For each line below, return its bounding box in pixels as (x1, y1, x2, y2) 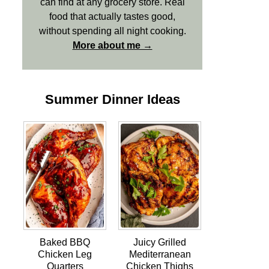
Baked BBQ (40, 237, 90, 248)
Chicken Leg (38, 249, 92, 260)
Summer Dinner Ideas (44, 92, 180, 107)
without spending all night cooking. (38, 26, 186, 36)
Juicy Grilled (133, 237, 186, 248)
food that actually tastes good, (49, 11, 175, 22)
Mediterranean (128, 249, 191, 260)
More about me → (72, 40, 153, 50)
